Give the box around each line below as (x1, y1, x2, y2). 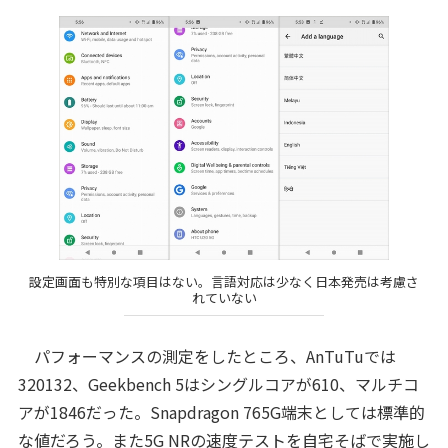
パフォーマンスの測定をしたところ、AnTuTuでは (17, 344, 396, 369)
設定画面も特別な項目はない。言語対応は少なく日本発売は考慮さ (29, 271, 419, 291)
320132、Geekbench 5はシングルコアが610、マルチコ (17, 372, 419, 397)
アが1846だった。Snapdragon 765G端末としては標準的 (17, 400, 425, 425)
